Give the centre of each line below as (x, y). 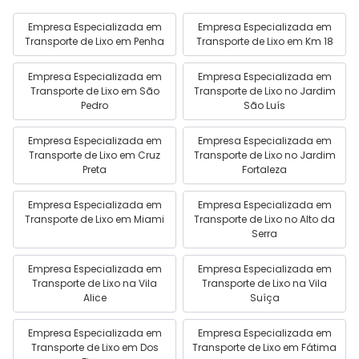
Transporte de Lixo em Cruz (95, 155)
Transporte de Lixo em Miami (95, 219)
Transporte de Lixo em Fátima (264, 347)
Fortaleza (264, 169)
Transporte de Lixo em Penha (95, 41)
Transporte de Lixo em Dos (95, 347)
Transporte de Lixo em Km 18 (264, 41)
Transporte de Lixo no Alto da (264, 219)
